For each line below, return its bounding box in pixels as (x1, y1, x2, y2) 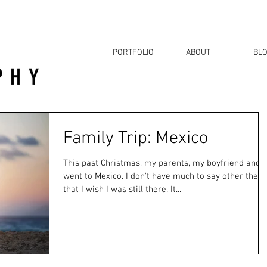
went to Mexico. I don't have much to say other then (63, 171, 263, 182)
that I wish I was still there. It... (63, 184, 181, 195)
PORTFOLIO (113, 48, 154, 58)
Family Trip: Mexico (63, 128, 208, 150)
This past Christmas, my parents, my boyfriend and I (63, 158, 265, 169)
